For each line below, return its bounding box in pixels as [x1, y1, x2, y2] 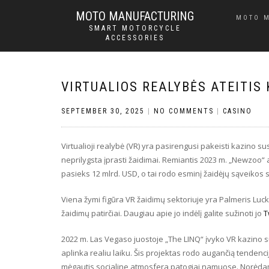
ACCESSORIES [105, 34, 165, 42]
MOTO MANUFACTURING [76, 9, 194, 23]
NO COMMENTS [154, 107, 214, 115]
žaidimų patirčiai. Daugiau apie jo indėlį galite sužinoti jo [61, 208, 264, 219]
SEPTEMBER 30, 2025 [61, 107, 145, 115]
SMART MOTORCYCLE [88, 24, 181, 32]
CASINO [223, 107, 252, 115]
